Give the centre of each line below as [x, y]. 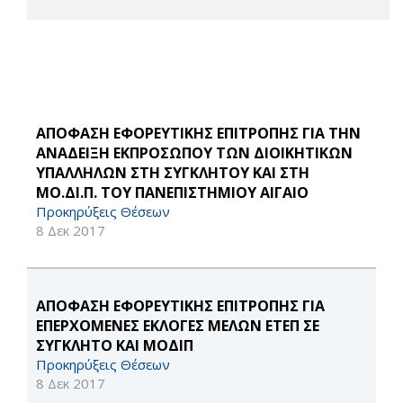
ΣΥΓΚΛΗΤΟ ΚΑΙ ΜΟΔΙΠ [115, 346]
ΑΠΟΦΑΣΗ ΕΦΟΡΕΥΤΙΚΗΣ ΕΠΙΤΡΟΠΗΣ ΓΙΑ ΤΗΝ [198, 134]
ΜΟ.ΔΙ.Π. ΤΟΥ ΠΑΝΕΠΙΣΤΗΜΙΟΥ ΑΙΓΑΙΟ [172, 193]
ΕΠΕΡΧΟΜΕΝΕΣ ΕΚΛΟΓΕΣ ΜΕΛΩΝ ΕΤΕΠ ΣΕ [178, 326]
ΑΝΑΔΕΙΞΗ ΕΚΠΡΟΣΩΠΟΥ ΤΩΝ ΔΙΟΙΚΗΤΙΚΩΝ [194, 153]
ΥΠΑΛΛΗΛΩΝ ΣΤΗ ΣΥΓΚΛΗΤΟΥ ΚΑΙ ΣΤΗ [173, 173]
